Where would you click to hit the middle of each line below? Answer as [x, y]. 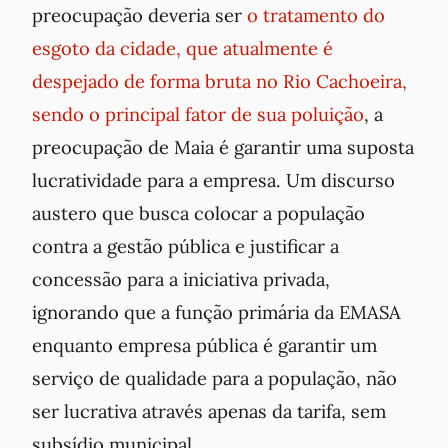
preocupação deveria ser [139, 15]
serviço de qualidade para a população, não [214, 378]
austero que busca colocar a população [198, 213]
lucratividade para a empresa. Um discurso [213, 180]
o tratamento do [316, 15]
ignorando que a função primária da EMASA [216, 312]
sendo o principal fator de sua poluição [198, 114]
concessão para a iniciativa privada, [181, 279]
